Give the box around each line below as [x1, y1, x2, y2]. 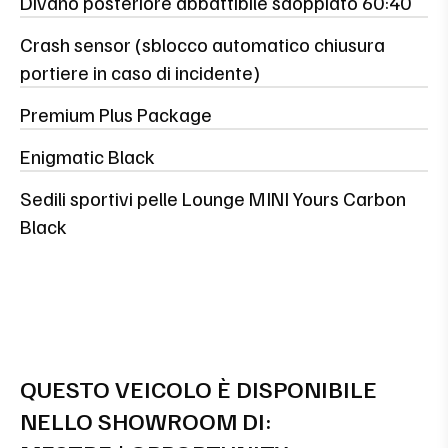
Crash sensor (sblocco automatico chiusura [20, 30, 385, 57]
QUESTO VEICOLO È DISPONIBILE [20, 372, 377, 403]
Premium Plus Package [20, 100, 212, 127]
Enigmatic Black [20, 142, 155, 169]
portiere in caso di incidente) [20, 58, 260, 85]
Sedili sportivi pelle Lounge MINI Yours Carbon [20, 184, 406, 211]
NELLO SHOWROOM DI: [20, 404, 272, 435]
